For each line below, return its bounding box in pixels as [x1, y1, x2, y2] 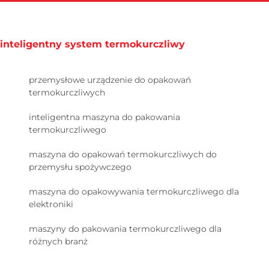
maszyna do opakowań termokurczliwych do [29, 148, 217, 160]
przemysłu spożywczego [29, 161, 131, 172]
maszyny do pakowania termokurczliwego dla [29, 223, 222, 234]
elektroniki [29, 198, 73, 210]
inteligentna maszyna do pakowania [29, 111, 180, 122]
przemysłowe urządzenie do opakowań [29, 74, 191, 85]
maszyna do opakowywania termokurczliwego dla [29, 186, 239, 197]
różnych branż [29, 235, 88, 247]
